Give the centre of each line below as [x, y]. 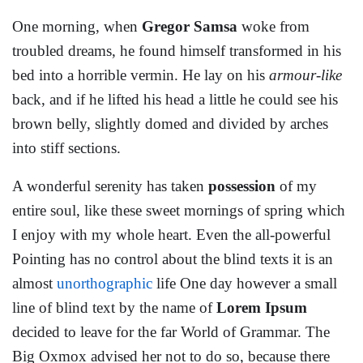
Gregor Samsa [190, 26]
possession [242, 186]
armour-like [305, 75]
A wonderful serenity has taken [110, 186]
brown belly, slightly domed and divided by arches [170, 124]
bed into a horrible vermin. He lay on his [141, 75]
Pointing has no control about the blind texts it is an [173, 259]
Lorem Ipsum [260, 307]
